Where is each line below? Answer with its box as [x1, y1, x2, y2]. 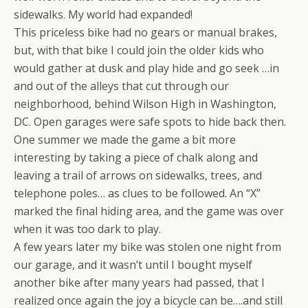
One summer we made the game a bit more [14, 132, 236, 147]
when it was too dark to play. [14, 221, 161, 236]
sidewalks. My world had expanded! [14, 7, 192, 22]
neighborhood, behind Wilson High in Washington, [14, 96, 276, 111]
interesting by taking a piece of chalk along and [14, 150, 258, 165]
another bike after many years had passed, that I [14, 275, 265, 290]
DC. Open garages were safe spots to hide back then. [14, 114, 286, 129]
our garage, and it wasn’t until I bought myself [14, 257, 252, 272]
